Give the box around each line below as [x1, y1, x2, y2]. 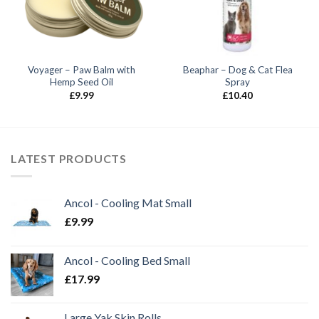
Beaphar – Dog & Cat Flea [182, 64, 293, 76]
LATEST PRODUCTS [11, 152, 127, 166]
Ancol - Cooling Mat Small [64, 195, 192, 209]
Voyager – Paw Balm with [28, 64, 135, 76]
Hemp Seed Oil [50, 76, 113, 88]
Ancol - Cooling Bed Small [64, 253, 190, 267]
